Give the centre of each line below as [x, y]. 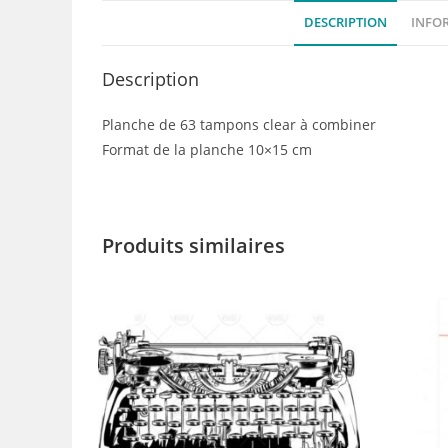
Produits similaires [193, 245]
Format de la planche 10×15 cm [207, 149]
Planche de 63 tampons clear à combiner [239, 124]
